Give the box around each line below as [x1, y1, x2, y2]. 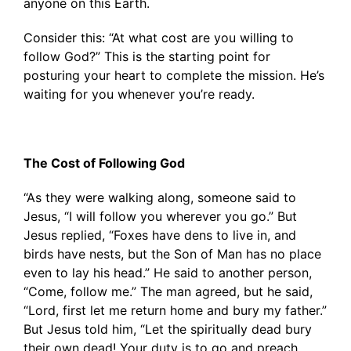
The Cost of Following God [24, 155, 185, 171]
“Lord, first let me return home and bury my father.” [24, 302, 327, 318]
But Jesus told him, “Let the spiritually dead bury [24, 321, 312, 337]
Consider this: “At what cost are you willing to [24, 30, 294, 45]
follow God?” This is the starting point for [24, 49, 270, 64]
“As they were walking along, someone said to [24, 190, 296, 205]
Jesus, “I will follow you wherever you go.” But [24, 208, 297, 224]
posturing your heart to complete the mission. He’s [24, 67, 324, 83]
